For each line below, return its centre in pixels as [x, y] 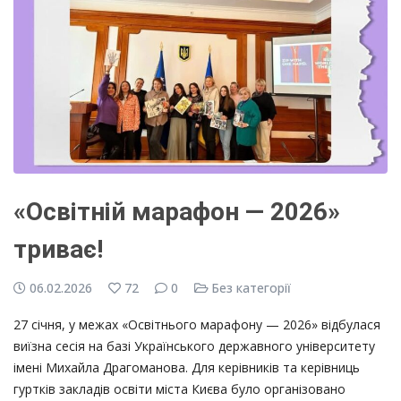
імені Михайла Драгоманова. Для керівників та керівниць [187, 368]
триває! [58, 250]
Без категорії [251, 288]
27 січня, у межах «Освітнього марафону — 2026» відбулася [197, 325]
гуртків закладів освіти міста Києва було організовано [179, 389]
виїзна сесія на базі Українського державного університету [194, 346]
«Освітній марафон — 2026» [177, 212]
